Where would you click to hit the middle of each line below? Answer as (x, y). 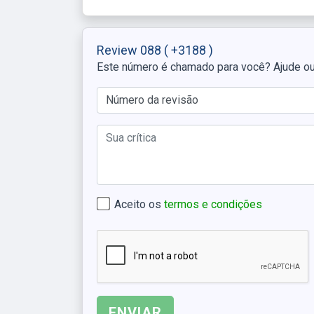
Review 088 (130, 50)
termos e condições (213, 204)
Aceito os (139, 204)
